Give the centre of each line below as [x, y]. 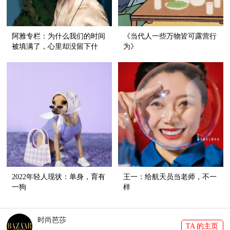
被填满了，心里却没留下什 [55, 46]
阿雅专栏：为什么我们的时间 [59, 36]
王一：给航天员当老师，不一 [170, 177]
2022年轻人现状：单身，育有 [59, 177]
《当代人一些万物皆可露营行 [170, 36]
